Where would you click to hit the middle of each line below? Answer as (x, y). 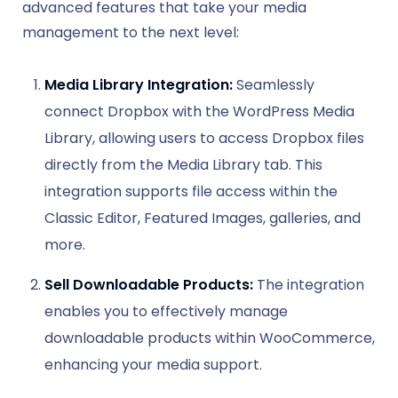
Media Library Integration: (139, 84)
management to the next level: (131, 32)
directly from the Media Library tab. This (183, 164)
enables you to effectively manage (166, 311)
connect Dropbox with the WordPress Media (199, 111)
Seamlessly (274, 84)
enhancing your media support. (153, 364)
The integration (309, 284)
